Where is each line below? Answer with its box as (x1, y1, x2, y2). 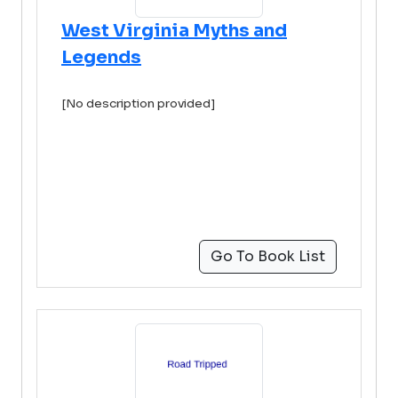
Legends (61, 46, 141, 68)
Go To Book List (211, 247, 325, 266)
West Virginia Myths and (61, 20, 287, 42)
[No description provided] (61, 96, 216, 111)
